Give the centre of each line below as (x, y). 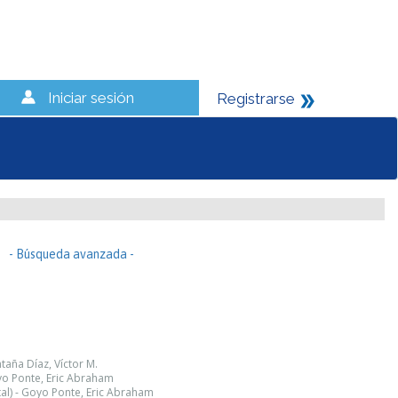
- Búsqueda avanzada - (72, 254)
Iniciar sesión (91, 98)
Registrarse (256, 99)
